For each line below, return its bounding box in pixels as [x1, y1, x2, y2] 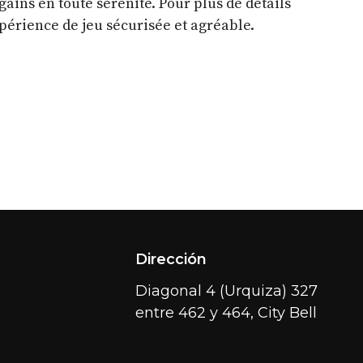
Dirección [135, 250, 207, 269]
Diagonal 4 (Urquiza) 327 [135, 282, 318, 301]
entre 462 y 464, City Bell [135, 304, 317, 322]
